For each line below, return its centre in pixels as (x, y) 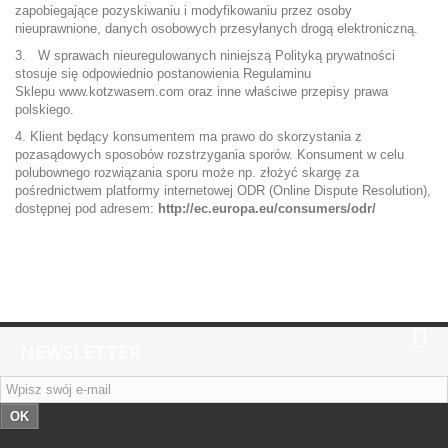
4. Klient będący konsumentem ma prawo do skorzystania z (188, 136)
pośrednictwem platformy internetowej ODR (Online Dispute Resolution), (223, 190)
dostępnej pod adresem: (86, 208)
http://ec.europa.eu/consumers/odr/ (267, 208)
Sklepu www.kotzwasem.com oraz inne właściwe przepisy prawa (201, 91)
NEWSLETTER (80, 352)
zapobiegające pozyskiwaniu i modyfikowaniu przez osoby (183, 10)
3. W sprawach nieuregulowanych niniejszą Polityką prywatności (205, 55)
